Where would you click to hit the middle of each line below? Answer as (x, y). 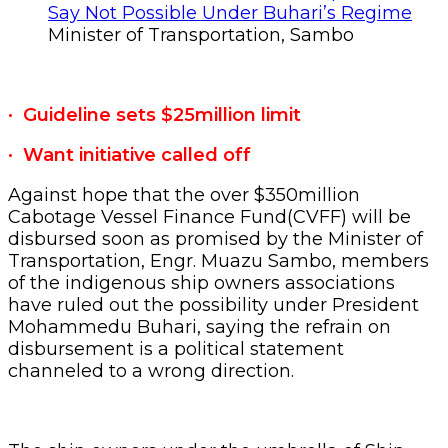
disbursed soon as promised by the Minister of (215, 238)
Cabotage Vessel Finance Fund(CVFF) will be (209, 216)
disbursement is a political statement (176, 348)
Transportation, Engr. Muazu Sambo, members (218, 260)
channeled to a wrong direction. (151, 370)
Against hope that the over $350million (184, 194)
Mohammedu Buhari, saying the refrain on (199, 326)
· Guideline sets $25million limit (154, 114)
